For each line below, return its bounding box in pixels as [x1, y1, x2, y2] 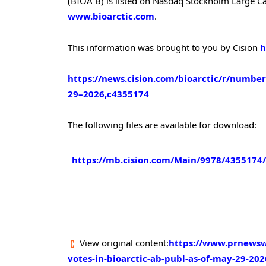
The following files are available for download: [68, 119, 256, 131]
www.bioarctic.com [68, 10, 154, 23]
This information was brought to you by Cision [68, 41, 260, 53]
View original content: [77, 236, 169, 249]
